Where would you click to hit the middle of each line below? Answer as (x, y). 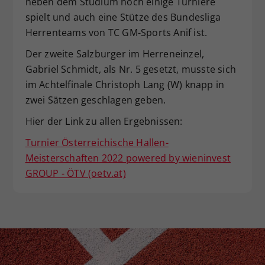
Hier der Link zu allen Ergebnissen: (104, 122)
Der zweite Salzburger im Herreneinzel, (115, 54)
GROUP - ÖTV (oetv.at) (75, 174)
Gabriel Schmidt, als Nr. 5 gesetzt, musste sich (130, 70)
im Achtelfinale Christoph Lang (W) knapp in (125, 85)
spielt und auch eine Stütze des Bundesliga (123, 17)
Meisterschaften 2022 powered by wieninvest (128, 158)
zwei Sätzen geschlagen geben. (96, 100)
